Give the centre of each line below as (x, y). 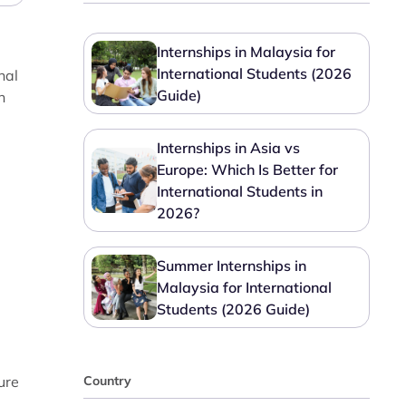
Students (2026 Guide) (234, 309)
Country (108, 381)
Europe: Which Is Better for (248, 169)
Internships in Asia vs (229, 148)
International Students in (240, 191)
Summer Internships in (232, 266)
